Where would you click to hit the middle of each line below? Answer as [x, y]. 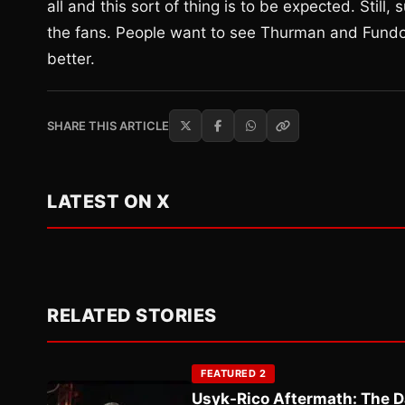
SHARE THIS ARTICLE [108, 126]
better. [71, 59]
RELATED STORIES [132, 316]
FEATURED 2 [233, 374]
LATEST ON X [109, 202]
